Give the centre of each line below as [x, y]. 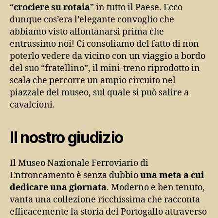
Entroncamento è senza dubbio [74, 175]
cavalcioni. [32, 105]
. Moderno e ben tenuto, [156, 187]
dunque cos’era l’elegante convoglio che [92, 19]
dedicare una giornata [58, 187]
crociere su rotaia [52, 7]
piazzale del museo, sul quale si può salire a [99, 92]
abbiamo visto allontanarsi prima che [87, 32]
